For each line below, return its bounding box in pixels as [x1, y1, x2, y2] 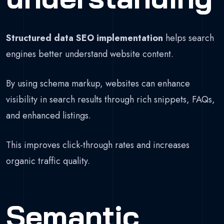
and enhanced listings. [6, 109, 91, 122]
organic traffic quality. [6, 154, 90, 168]
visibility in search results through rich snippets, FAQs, [6, 93, 215, 106]
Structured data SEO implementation [6, 31, 163, 45]
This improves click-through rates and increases [6, 138, 189, 152]
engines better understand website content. [6, 47, 173, 61]
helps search [163, 31, 214, 45]
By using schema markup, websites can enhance [6, 77, 190, 90]
